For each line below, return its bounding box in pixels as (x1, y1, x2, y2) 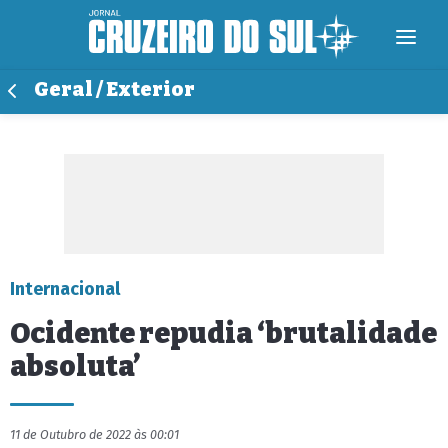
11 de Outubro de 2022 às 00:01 (10, 427, 179, 442)
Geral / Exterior (34, 78, 195, 101)
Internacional (10, 278, 120, 300)
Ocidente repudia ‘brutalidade (10, 317, 437, 350)
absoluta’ (10, 350, 140, 383)
